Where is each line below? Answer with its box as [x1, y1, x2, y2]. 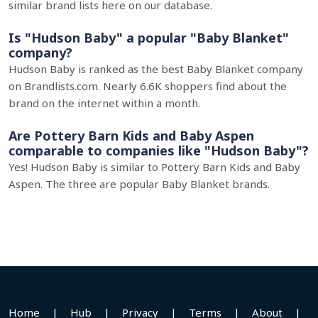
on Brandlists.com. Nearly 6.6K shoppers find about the [9, 79, 287, 93]
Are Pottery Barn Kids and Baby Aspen [9, 127, 254, 144]
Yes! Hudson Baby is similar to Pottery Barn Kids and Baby [9, 160, 300, 174]
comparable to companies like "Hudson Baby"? [9, 142, 309, 159]
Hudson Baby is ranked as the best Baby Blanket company [9, 62, 303, 76]
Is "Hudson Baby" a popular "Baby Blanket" [9, 29, 289, 46]
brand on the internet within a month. [9, 96, 200, 110]
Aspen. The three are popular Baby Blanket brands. [9, 177, 270, 191]
